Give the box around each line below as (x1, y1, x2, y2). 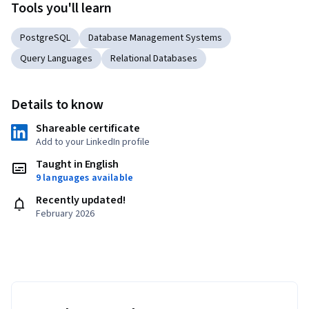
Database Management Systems (88, 30, 222, 45)
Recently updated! (36, 192, 126, 208)
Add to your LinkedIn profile (36, 134, 150, 149)
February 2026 (36, 206, 94, 221)
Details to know (11, 94, 104, 114)
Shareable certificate (36, 120, 140, 136)
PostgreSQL (20, 30, 70, 45)
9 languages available (36, 170, 133, 185)
